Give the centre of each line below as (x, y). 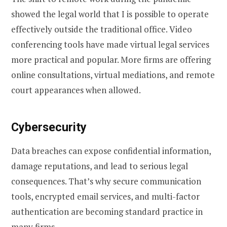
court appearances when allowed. (76, 90)
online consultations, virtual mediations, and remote (113, 75)
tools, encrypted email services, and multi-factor (105, 196)
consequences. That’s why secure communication (106, 181)
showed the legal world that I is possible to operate (110, 14)
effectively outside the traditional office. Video (102, 29)
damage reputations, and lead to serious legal (100, 166)
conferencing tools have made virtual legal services (110, 45)
